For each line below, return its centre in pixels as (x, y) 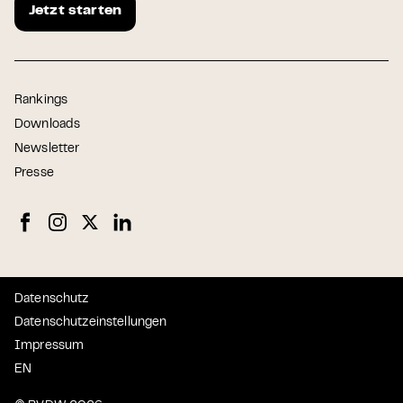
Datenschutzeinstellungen (91, 322)
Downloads (48, 125)
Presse (34, 173)
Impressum (49, 346)
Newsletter (47, 149)
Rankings (41, 100)
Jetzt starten (76, 10)
